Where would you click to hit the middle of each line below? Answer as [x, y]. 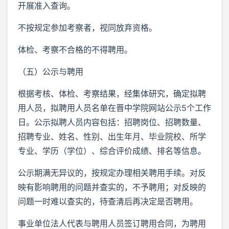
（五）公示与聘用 [51, 71]
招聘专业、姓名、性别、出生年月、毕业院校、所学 [112, 136]
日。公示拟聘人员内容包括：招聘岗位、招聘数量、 [112, 122]
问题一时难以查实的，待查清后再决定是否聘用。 [108, 201]
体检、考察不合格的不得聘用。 [75, 49]
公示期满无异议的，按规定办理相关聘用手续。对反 [112, 173]
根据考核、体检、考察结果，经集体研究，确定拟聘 [112, 93]
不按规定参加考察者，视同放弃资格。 [87, 27]
